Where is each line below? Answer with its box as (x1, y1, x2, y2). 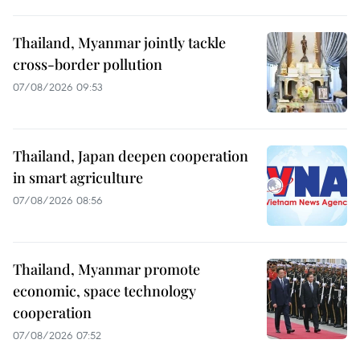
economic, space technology (13, 280, 196, 301)
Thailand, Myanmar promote (13, 259, 200, 279)
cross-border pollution (13, 54, 162, 74)
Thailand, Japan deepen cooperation (13, 145, 248, 166)
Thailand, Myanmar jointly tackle (13, 32, 226, 52)
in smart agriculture (13, 167, 143, 187)
